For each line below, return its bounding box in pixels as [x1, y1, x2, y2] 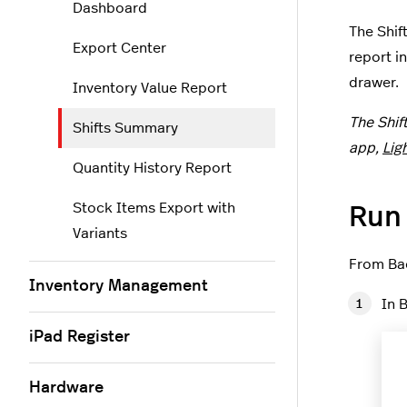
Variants [73, 226, 127, 241]
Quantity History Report [73, 161, 232, 175]
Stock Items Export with [73, 201, 235, 215]
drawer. [349, 75, 399, 91]
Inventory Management [29, 278, 208, 294]
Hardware [29, 380, 104, 396]
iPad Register [29, 329, 130, 345]
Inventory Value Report [73, 81, 227, 95]
